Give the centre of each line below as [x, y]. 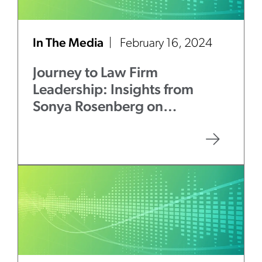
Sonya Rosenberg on [98, 107]
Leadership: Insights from [113, 90]
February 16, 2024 [166, 44]
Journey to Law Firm [95, 73]
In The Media [69, 44]
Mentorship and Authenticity [123, 124]
